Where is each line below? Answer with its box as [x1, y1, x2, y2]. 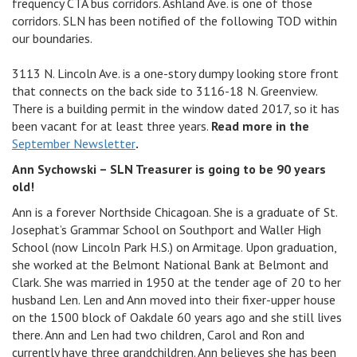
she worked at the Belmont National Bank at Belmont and [12, 256, 328, 273]
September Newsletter [12, 135, 135, 151]
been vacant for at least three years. [12, 117, 211, 134]
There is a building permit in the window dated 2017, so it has [12, 100, 339, 116]
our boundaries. [12, 29, 92, 46]
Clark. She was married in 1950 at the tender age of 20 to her [12, 273, 341, 290]
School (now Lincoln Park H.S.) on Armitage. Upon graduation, [12, 238, 336, 255]
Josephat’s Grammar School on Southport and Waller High [12, 221, 321, 237]
